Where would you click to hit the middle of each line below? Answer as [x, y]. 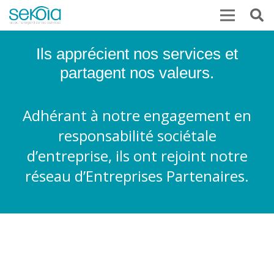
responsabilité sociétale [137, 135]
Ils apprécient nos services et [137, 54]
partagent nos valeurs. [137, 72]
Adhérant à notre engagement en [137, 115]
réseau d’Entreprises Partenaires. [137, 176]
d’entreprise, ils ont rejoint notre [137, 156]
